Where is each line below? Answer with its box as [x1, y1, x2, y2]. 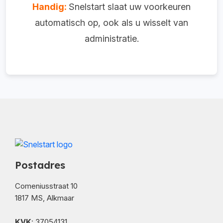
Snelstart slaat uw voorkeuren [69, 1, 191, 12]
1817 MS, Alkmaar [15, 193, 74, 203]
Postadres [15, 158, 65, 171]
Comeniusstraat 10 [15, 181, 78, 191]
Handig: [32, 1, 69, 12]
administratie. [84, 33, 139, 44]
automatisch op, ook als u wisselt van [35, 17, 188, 28]
